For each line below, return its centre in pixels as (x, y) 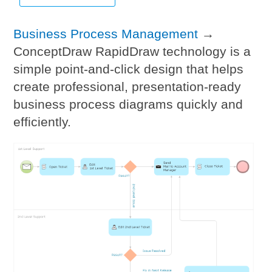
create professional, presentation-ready (127, 87)
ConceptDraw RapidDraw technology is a (132, 51)
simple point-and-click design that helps (129, 69)
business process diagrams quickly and (128, 104)
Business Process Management (106, 34)
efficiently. (42, 122)
